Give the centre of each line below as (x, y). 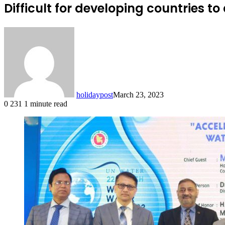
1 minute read (46, 103)
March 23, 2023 (138, 94)
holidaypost (95, 94)
